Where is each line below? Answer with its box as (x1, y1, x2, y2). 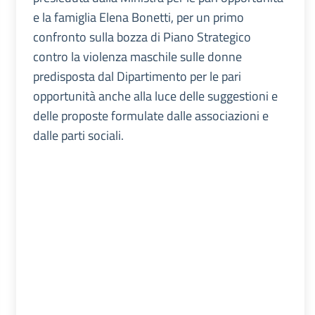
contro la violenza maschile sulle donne (32, 46, 242, 66)
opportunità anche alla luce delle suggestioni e (32, 86, 278, 105)
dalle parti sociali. (32, 125, 124, 145)
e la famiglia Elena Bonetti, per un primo (32, 7, 244, 27)
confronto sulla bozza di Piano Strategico (32, 27, 251, 46)
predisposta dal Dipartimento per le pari (32, 66, 241, 86)
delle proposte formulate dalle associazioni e (32, 105, 269, 125)
